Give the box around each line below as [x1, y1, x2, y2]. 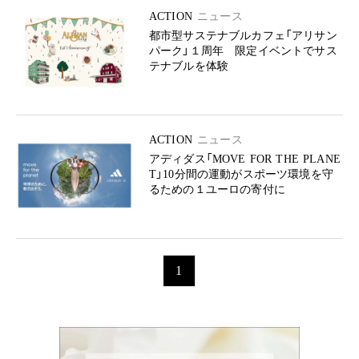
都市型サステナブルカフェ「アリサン [149, 30, 337, 42]
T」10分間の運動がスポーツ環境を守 [149, 168, 333, 180]
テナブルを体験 [149, 60, 229, 72]
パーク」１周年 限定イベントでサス [149, 45, 337, 57]
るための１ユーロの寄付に [149, 184, 285, 196]
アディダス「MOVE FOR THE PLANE [149, 153, 341, 165]
